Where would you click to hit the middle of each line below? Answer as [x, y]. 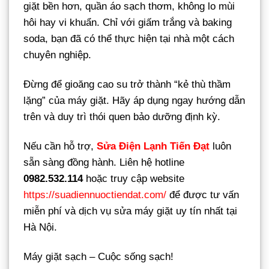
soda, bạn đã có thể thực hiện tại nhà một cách [129, 39]
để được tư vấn [203, 195]
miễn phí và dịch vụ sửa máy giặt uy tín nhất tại [130, 211]
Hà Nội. [40, 228]
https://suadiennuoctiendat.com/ [95, 195]
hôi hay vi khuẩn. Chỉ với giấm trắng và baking [128, 23]
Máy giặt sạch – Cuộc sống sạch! [98, 257]
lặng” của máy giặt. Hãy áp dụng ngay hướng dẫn [134, 101]
